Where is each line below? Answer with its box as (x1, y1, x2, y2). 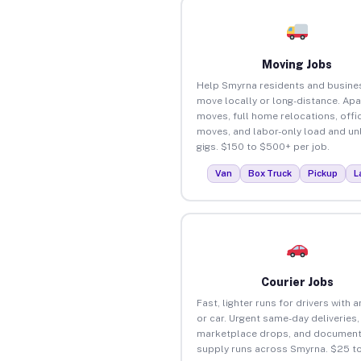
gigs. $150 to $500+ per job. (196, 140, 330, 152)
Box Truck (248, 168, 293, 178)
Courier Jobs (260, 275, 334, 288)
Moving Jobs (262, 57, 333, 71)
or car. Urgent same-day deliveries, (196, 312, 359, 324)
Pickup (308, 168, 338, 178)
